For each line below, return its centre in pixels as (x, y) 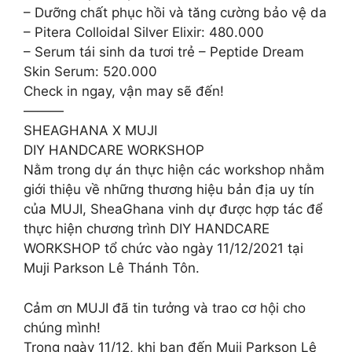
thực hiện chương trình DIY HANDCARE (147, 229)
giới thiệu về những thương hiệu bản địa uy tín (169, 189)
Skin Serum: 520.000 (90, 71)
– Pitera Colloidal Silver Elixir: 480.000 (144, 32)
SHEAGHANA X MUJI (90, 130)
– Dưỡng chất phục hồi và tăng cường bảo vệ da (175, 13)
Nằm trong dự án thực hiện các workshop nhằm (174, 170)
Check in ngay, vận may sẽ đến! (124, 91)
